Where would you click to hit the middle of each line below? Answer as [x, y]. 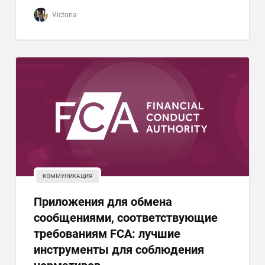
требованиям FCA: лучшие [107, 234]
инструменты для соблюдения [119, 250]
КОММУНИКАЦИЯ [68, 176]
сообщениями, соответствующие [126, 218]
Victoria [64, 15]
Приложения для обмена [103, 202]
